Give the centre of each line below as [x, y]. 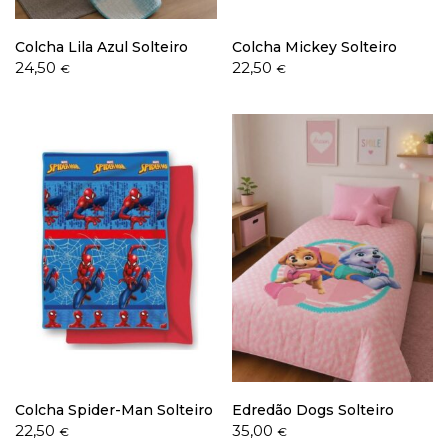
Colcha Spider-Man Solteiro [114, 409]
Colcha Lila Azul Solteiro [101, 46]
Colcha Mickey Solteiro [314, 46]
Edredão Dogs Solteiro [312, 409]
